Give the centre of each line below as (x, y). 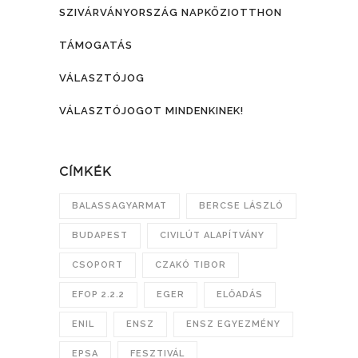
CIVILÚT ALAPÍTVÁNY (212, 235)
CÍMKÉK (86, 171)
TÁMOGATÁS (96, 45)
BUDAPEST (100, 235)
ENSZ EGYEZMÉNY (233, 324)
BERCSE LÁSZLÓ (241, 205)
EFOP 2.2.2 (98, 294)
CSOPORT (97, 265)
